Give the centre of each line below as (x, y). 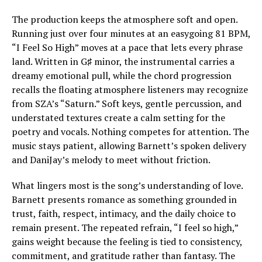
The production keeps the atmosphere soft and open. (125, 20)
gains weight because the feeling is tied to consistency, (127, 242)
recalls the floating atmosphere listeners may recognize (130, 90)
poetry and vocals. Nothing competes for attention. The (130, 132)
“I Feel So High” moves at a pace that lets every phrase (127, 48)
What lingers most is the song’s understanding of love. (127, 186)
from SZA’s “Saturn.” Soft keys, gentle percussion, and (127, 104)
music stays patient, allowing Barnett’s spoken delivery (129, 146)
